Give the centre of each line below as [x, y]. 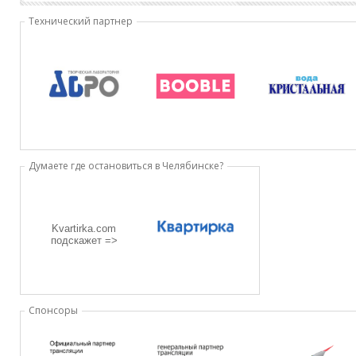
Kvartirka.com [84, 229]
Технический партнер [81, 21]
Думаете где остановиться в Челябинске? [126, 166]
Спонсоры [53, 311]
